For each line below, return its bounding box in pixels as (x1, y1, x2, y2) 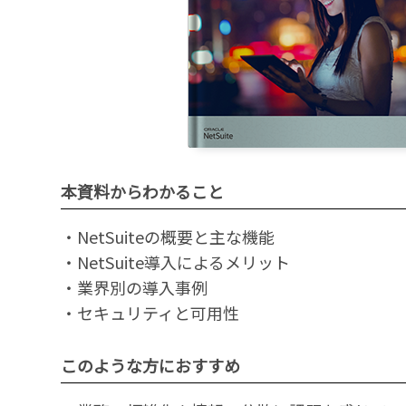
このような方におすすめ (61, 353, 240, 377)
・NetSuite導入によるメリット (61, 250, 290, 274)
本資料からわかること (61, 179, 224, 203)
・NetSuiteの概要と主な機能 (61, 225, 275, 248)
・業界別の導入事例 (61, 275, 208, 299)
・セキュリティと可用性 (61, 301, 239, 324)
